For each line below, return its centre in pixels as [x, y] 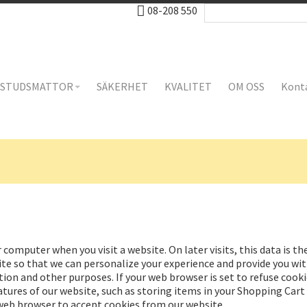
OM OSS [246, 86]
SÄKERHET [122, 86]
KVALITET [188, 86]
